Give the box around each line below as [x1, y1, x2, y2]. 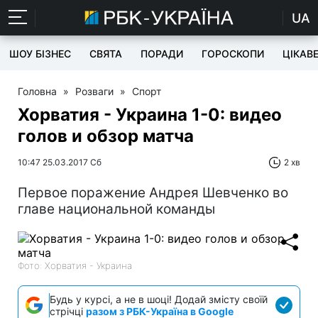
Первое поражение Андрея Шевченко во [18, 185, 288, 201]
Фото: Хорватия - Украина [18, 260, 132, 271]
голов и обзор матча [18, 126, 194, 146]
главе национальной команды [18, 201, 215, 217]
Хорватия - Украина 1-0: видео [18, 104, 282, 125]
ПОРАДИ [141, 48, 183, 60]
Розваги [75, 85, 114, 97]
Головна [18, 85, 57, 97]
